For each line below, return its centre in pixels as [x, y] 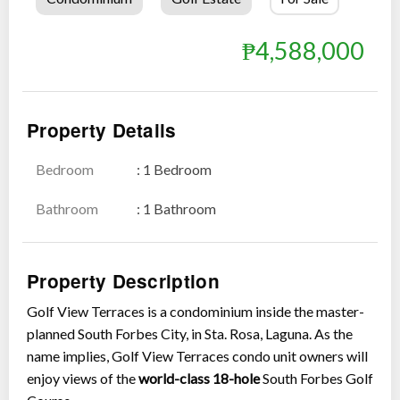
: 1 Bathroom [177, 208]
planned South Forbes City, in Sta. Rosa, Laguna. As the [190, 334]
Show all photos [290, 177]
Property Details [102, 130]
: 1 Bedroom [175, 169]
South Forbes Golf [317, 379]
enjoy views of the [83, 379]
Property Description [123, 280]
